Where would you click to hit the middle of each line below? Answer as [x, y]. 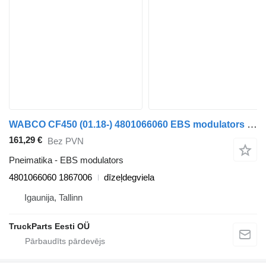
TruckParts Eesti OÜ [49, 227]
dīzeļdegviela [129, 178]
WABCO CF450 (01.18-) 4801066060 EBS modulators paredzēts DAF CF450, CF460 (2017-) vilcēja [252, 125]
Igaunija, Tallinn [53, 198]
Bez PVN [66, 141]
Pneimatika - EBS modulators [66, 160]
